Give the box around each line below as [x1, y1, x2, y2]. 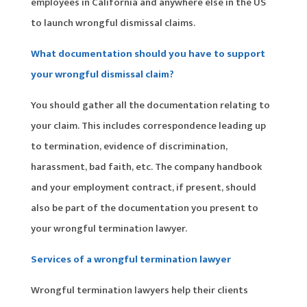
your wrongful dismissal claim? [30, 65, 174, 83]
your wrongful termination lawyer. [30, 219, 187, 237]
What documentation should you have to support [30, 45, 265, 62]
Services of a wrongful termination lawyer [30, 250, 231, 268]
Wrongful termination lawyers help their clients [30, 281, 248, 299]
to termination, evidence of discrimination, [30, 137, 228, 155]
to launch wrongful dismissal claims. [30, 14, 195, 32]
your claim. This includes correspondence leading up [30, 116, 266, 134]
